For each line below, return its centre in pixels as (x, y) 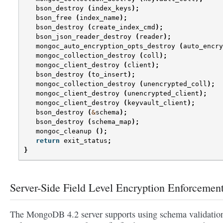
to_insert (110, 75)
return (48, 141)
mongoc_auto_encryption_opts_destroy (106, 46)
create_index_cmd (123, 27)
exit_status (86, 141)
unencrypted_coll (175, 84)
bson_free (54, 18)
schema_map (111, 122)
